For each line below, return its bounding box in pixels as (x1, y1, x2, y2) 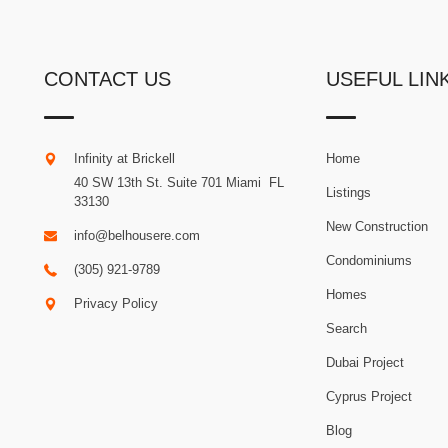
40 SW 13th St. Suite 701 (73, 175, 222, 191)
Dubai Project (326, 355, 405, 371)
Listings (326, 185, 372, 201)
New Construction (326, 219, 429, 235)
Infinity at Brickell (73, 151, 175, 167)
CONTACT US (43, 68, 171, 91)
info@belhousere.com (73, 228, 200, 244)
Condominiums (326, 253, 413, 269)
